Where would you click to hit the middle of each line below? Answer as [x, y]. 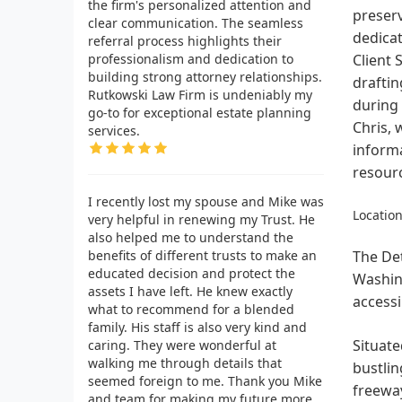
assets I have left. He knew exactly [190, 291]
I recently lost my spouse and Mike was [206, 201]
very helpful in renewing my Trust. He [201, 219]
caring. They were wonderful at [182, 345]
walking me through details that [185, 363]
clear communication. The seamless [196, 22]
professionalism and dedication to [191, 58]
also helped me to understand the [191, 237]
